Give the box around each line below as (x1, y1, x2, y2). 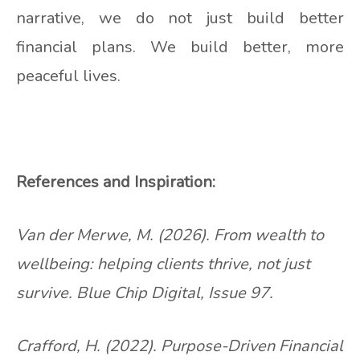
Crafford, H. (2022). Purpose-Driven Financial (16, 335, 343, 358)
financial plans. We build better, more (16, 36, 344, 59)
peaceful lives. (16, 65, 121, 88)
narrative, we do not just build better (16, 7, 344, 30)
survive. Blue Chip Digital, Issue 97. (16, 282, 273, 305)
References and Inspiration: (16, 171, 215, 194)
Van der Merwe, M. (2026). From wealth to (16, 224, 324, 247)
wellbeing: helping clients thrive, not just (16, 253, 310, 276)
